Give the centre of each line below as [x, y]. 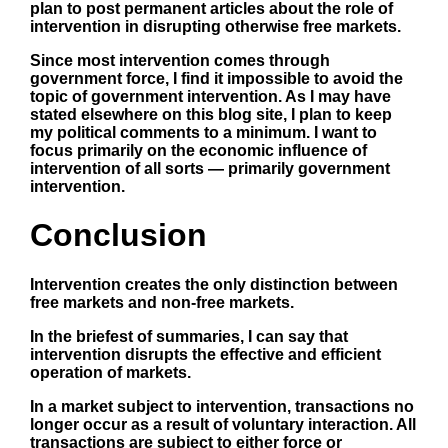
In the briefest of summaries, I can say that [189, 336]
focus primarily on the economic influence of [198, 150]
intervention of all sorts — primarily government [210, 168]
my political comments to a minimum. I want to [203, 132]
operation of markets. [110, 372]
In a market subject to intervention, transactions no [222, 406]
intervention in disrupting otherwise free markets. [215, 26]
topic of [60, 96]
